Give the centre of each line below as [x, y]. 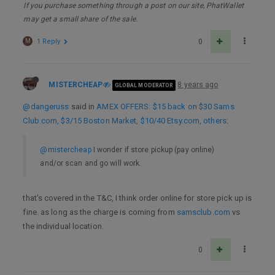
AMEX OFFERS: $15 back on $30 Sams [165, 107]
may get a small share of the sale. [80, 19]
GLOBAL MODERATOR [144, 85]
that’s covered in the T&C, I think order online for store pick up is [137, 198]
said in [83, 107]
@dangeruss [46, 107]
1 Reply [48, 41]
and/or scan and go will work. [91, 163]
